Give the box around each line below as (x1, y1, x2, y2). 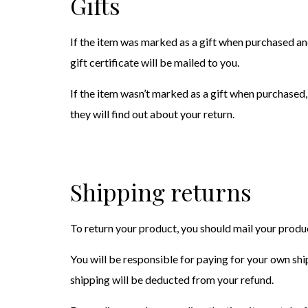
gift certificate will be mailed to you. (70, 56, 239, 69)
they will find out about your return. (70, 107, 234, 120)
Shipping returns (70, 176, 252, 208)
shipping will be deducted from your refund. (70, 273, 274, 286)
